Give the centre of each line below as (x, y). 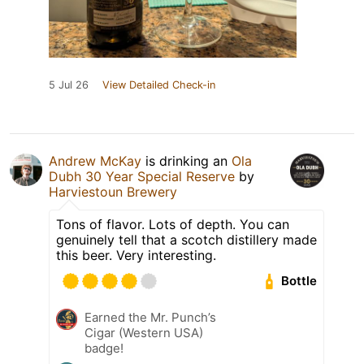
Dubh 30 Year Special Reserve (142, 176)
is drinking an (186, 160)
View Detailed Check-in (159, 84)
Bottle (299, 281)
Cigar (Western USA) (144, 332)
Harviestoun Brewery (113, 191)
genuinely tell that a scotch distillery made (186, 239)
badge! (104, 348)
